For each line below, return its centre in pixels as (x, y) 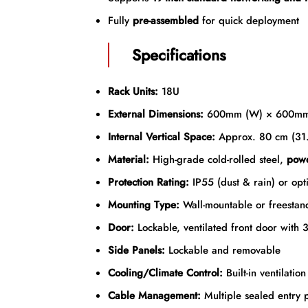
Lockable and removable (222, 250)
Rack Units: (133, 91)
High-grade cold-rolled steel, (218, 159)
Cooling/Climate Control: (165, 273)
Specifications (179, 55)
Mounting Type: (143, 205)
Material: (128, 159)
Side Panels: (136, 250)
